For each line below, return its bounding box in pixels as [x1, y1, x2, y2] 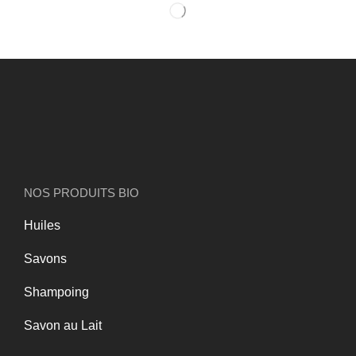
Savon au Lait [24, 318, 102, 332]
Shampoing [24, 284, 89, 299]
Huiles [24, 218, 60, 232]
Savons [24, 251, 67, 265]
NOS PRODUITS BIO [24, 185, 139, 199]
